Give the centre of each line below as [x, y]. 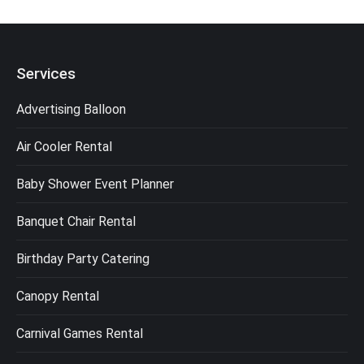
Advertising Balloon [71, 109]
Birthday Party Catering [83, 258]
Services [46, 73]
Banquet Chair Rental [76, 221]
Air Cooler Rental [64, 146]
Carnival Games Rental [80, 333]
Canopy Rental [58, 296]
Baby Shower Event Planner [95, 184]
